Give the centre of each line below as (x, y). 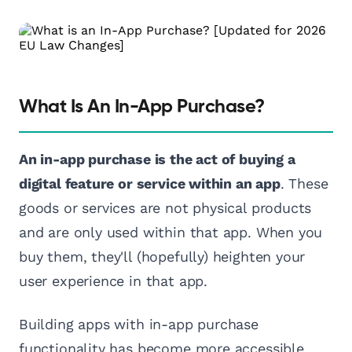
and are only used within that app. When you (171, 232)
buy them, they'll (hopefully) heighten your (162, 256)
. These (304, 183)
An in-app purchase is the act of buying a (157, 159)
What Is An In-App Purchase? (142, 106)
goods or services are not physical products (165, 207)
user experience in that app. (113, 280)
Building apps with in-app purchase (139, 324)
